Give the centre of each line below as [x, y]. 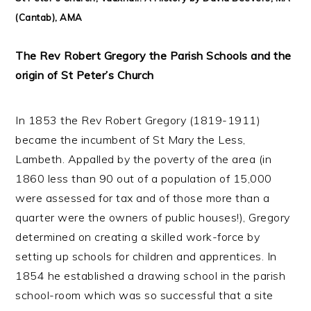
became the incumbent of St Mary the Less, [131, 140]
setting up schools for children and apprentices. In [146, 256]
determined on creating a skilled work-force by [138, 237]
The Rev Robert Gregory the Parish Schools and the [153, 56]
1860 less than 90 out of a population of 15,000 [144, 178]
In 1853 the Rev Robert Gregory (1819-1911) [138, 120]
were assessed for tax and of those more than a [143, 198]
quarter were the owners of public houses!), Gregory [153, 217]
